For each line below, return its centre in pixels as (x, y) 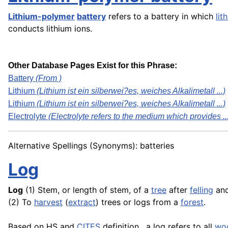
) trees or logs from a (138, 202)
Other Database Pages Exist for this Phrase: (93, 66)
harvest (48, 202)
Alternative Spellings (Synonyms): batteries (91, 146)
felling (202, 190)
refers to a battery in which (161, 17)
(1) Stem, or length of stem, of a (87, 190)
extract (82, 202)
